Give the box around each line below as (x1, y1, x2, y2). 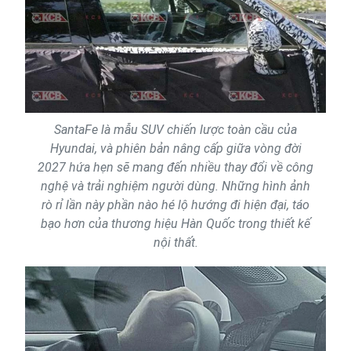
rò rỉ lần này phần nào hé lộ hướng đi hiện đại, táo (42, 197, 309, 213)
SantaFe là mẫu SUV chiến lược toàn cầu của (54, 122, 297, 138)
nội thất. (153, 235, 198, 251)
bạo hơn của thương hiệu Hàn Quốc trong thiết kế (41, 216, 310, 232)
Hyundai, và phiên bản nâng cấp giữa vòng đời (49, 141, 302, 157)
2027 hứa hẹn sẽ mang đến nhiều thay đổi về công (38, 160, 313, 175)
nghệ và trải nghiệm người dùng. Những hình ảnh (41, 179, 310, 194)
